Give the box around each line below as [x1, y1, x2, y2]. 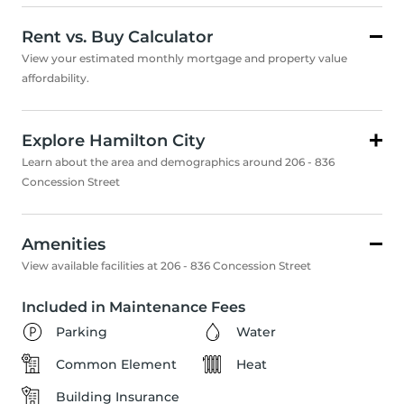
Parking [56, 324, 107, 341]
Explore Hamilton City [22, 131, 205, 151]
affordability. [22, 71, 89, 86]
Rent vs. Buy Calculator [22, 27, 214, 48]
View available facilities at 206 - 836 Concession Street [22, 259, 311, 273]
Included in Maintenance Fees [22, 298, 245, 317]
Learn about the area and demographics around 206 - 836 [22, 155, 335, 170]
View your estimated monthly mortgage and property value [22, 51, 347, 66]
